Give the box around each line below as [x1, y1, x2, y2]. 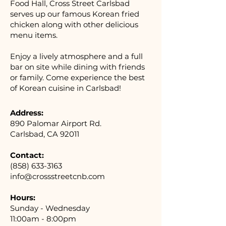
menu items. [10, 30, 58, 40]
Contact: [10, 150, 44, 160]
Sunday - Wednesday [10, 203, 90, 213]
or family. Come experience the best [10, 73, 145, 82]
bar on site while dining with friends [10, 62, 145, 72]
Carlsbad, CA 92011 [10, 129, 79, 139]
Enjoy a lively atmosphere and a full [10, 51, 143, 61]
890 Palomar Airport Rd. [10, 119, 101, 128]
